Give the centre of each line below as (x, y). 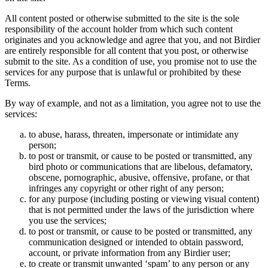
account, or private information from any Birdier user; (130, 253)
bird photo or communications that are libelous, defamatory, (141, 167)
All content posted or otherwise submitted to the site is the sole (122, 19)
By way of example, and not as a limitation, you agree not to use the (133, 103)
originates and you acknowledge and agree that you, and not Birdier (133, 40)
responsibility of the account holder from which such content (119, 29)
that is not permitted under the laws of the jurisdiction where (141, 210)
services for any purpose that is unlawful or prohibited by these (123, 72)
